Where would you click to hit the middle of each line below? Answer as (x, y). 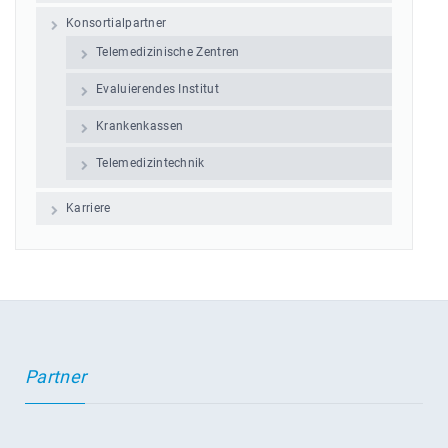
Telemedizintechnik (150, 163)
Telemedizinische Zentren (168, 52)
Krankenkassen (140, 126)
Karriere (88, 208)
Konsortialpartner (116, 23)
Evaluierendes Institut (158, 89)
